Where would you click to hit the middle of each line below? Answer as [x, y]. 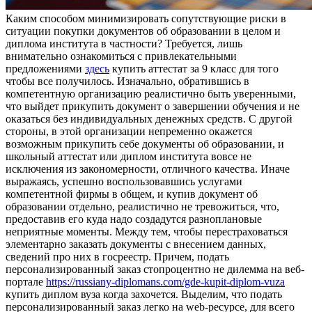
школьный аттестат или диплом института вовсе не [128, 157]
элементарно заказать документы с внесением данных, [136, 244]
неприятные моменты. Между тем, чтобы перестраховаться [147, 232]
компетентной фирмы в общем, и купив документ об [132, 194]
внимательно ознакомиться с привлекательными [121, 56]
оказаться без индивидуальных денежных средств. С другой [149, 119]
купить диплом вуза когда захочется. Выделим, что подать [144, 295]
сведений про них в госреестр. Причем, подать [117, 257]
